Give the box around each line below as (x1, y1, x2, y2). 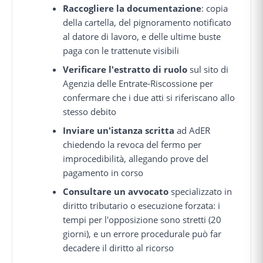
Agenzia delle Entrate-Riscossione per (63, 77, 214, 89)
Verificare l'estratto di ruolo (63, 63, 188, 75)
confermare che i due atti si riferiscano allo (63, 91, 235, 103)
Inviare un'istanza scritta (63, 124, 175, 136)
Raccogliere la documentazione (63, 2, 202, 14)
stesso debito (63, 105, 117, 117)
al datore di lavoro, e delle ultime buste (63, 30, 221, 42)
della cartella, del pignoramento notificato (63, 16, 232, 28)
